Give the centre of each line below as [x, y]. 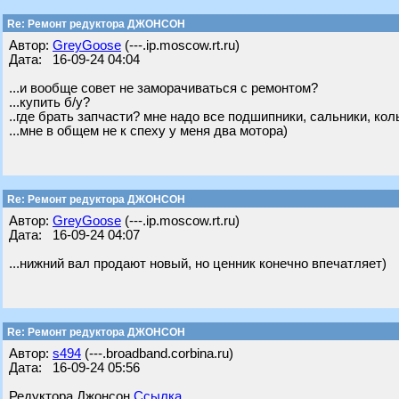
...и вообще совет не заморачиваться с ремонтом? [163, 88]
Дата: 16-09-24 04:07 [74, 235]
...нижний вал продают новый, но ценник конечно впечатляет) [198, 264]
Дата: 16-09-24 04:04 [74, 60]
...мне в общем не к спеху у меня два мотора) [148, 131]
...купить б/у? [49, 102]
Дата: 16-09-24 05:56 [74, 368]
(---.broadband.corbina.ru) [157, 354]
